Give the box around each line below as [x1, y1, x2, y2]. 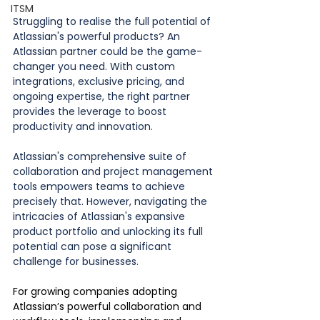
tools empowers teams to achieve [13, 179, 188, 194]
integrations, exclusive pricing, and [13, 74, 187, 89]
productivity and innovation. [13, 119, 156, 134]
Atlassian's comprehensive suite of [13, 149, 189, 164]
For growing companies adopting [13, 284, 180, 299]
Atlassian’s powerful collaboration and [13, 299, 204, 314]
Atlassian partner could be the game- [13, 44, 202, 59]
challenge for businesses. [13, 254, 139, 269]
